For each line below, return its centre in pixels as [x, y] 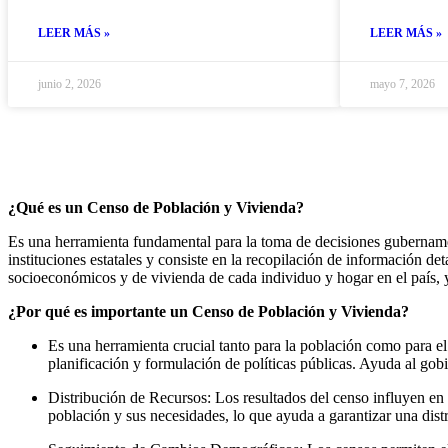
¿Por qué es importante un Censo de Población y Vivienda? [208, 311]
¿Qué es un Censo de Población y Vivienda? [156, 207]
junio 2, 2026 [69, 84]
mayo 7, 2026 [402, 84]
